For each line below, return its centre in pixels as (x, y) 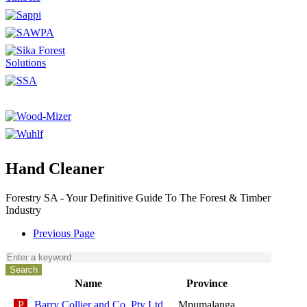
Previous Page (64, 233)
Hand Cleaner (55, 168)
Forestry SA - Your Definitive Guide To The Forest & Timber (138, 197)
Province (207, 283)
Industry (23, 210)
